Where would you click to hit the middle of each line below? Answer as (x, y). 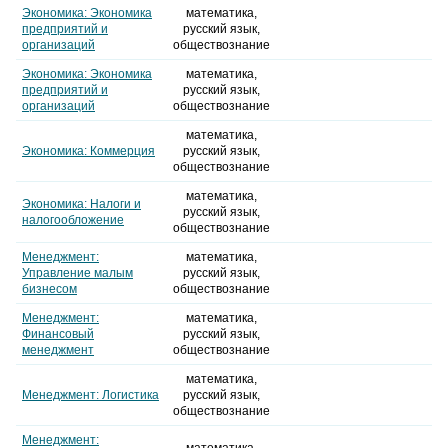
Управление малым (77, 273)
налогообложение (73, 220)
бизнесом (49, 289)
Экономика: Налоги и (81, 204)
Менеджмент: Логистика (90, 395)
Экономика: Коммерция (88, 151)
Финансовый (58, 334)
